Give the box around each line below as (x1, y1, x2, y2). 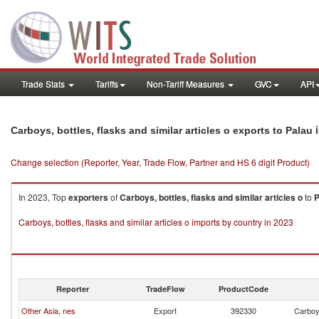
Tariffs (95, 78, 118, 90)
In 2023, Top (19, 191, 68, 203)
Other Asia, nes (21, 305, 75, 316)
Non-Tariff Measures (147, 78, 226, 90)
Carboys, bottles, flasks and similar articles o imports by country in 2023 (19, 216, 293, 228)
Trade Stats (21, 78, 67, 90)
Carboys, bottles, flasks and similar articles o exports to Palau (11, 125, 313, 136)
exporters (68, 191, 108, 204)
